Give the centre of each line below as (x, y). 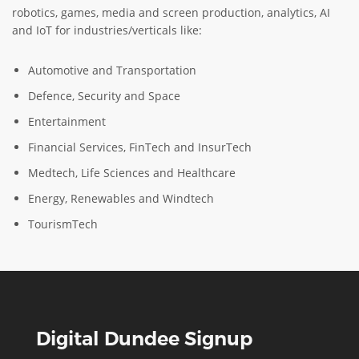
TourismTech (63, 224)
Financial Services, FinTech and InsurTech (140, 147)
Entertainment (67, 121)
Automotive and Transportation (112, 70)
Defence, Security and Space (104, 95)
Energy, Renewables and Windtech (121, 198)
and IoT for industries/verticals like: (107, 30)
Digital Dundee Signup (144, 338)
